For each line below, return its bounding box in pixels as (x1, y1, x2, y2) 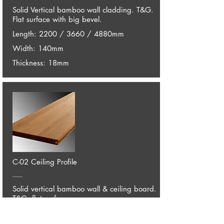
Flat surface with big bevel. (12, 14, 102, 24)
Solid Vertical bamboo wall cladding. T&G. (12, 5, 153, 14)
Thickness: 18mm (12, 58, 69, 67)
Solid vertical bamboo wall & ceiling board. (12, 184, 156, 193)
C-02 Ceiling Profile (12, 157, 77, 166)
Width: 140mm (12, 43, 63, 53)
